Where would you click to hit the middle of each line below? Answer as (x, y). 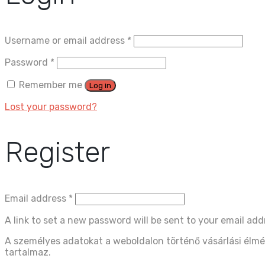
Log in (100, 85)
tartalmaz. (28, 253)
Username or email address (66, 40)
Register (57, 153)
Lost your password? (51, 106)
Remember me (51, 85)
